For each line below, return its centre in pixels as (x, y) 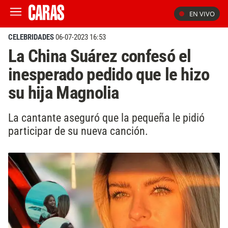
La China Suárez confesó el (100, 56)
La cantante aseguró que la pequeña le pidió (106, 117)
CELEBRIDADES (31, 37)
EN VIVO (202, 14)
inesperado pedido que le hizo (109, 74)
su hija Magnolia (64, 93)
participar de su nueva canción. (78, 131)
